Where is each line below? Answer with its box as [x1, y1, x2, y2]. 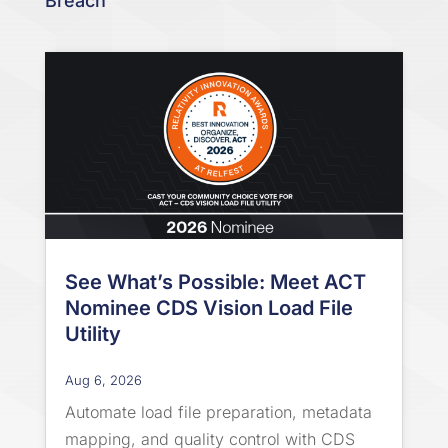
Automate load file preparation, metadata [64, 402, 372, 423]
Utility [64, 322, 121, 347]
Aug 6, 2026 [64, 372, 142, 389]
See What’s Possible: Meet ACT [64, 270, 366, 295]
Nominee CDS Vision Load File [64, 296, 353, 321]
